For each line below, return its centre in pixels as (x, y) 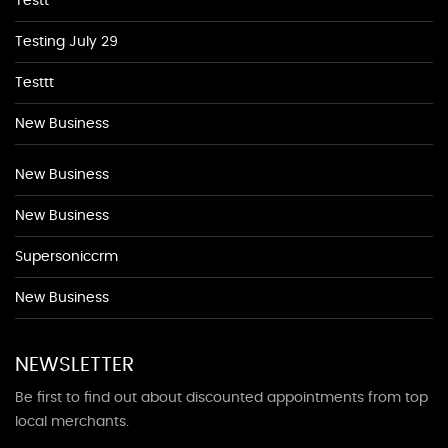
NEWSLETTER (74, 365)
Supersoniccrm (66, 257)
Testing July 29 (66, 42)
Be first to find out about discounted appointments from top (221, 398)
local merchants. (72, 422)
